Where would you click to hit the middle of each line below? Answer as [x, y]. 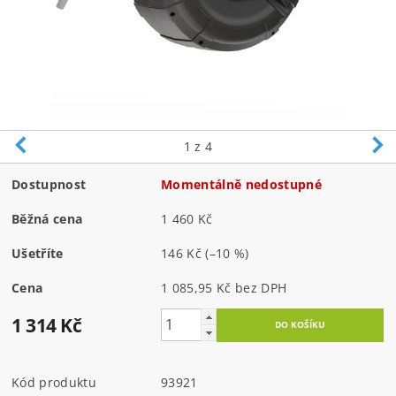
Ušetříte [38, 253]
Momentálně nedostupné [241, 184]
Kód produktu [54, 382]
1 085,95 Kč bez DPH [261, 287]
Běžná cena [47, 218]
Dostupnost [49, 184]
